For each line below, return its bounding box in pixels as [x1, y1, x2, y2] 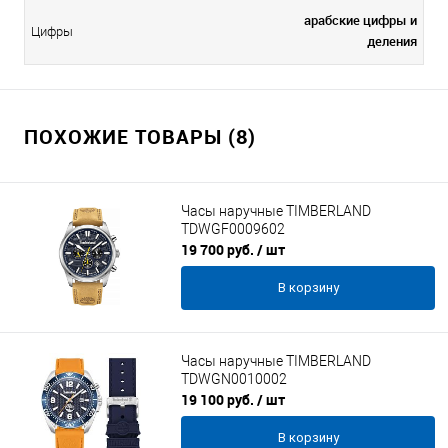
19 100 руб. [181, 390, 257, 409]
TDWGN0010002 [181, 371, 287, 388]
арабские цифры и [304, 11, 417, 29]
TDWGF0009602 [181, 221, 285, 238]
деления [367, 32, 417, 50]
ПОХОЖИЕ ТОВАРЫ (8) [24, 123, 256, 150]
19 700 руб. [181, 240, 257, 259]
